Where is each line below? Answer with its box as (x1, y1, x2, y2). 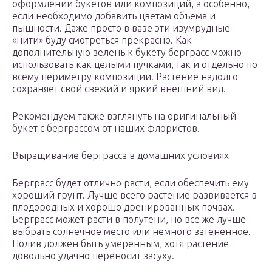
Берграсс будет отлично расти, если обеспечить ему (12, 177, 249, 189)
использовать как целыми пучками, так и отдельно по (12, 59, 257, 70)
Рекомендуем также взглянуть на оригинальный (12, 110, 236, 122)
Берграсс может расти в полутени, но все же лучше (12, 214, 246, 225)
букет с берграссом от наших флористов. (12, 123, 200, 134)
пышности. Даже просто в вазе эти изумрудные (12, 22, 230, 34)
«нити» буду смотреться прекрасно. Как (12, 35, 192, 46)
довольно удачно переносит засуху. (12, 250, 174, 262)
